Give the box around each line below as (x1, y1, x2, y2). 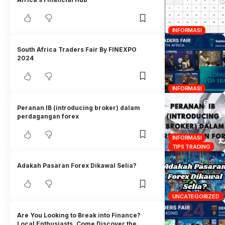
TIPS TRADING (172, 143, 210, 150)
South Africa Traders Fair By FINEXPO (17, 45, 137, 53)
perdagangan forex (17, 112, 79, 120)
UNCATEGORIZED (172, 192, 219, 200)
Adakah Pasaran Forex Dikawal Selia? (17, 162, 137, 170)
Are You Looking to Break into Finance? (17, 211, 141, 219)
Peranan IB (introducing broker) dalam (17, 103, 141, 111)
